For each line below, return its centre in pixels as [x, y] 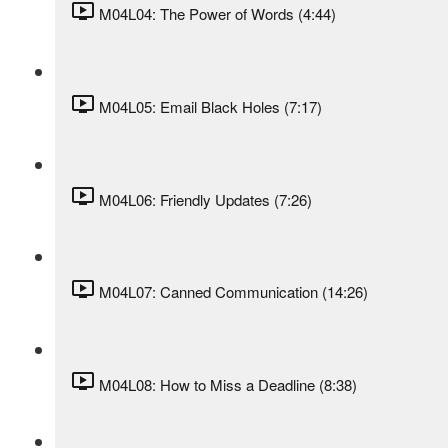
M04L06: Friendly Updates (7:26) [205, 199]
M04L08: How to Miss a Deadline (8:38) [228, 384]
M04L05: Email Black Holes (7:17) [210, 106]
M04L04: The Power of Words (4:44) [217, 14]
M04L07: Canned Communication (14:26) [233, 292]
